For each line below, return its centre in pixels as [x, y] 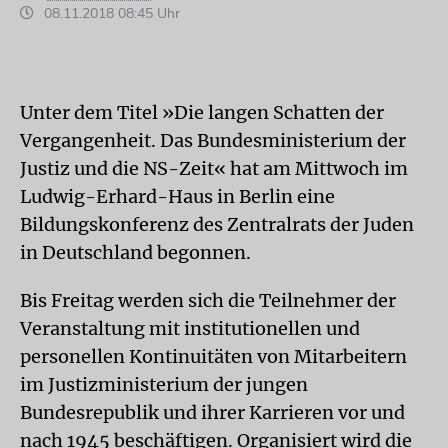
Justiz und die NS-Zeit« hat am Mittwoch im [214, 168]
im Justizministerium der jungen [164, 384]
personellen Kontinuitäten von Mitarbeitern [213, 356]
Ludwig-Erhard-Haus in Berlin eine [177, 196]
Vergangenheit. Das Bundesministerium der [213, 140]
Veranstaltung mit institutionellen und [190, 328]
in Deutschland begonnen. [135, 252]
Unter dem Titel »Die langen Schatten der [202, 112]
